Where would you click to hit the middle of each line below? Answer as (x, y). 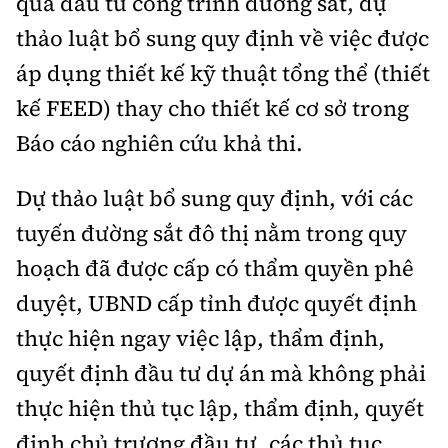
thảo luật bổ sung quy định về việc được (222, 38)
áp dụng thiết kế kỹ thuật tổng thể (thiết (223, 73)
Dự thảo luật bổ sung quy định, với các (214, 198)
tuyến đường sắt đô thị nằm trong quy (211, 233)
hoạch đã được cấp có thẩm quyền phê (215, 268)
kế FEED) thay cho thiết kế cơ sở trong (212, 108)
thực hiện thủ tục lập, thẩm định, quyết (220, 408)
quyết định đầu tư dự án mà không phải (221, 373)
